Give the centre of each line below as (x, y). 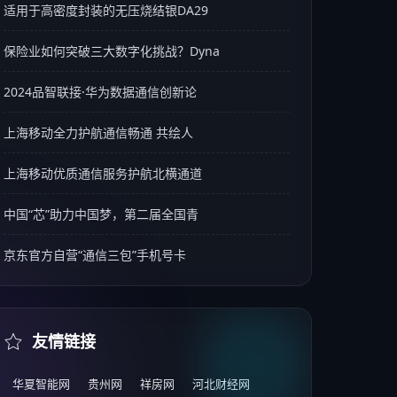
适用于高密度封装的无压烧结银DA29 (105, 10)
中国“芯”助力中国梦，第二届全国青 (101, 214)
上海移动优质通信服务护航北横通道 (102, 173)
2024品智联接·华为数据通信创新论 (100, 92)
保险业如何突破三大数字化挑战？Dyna (111, 51)
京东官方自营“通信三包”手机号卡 (94, 255)
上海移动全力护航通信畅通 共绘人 (98, 132)
